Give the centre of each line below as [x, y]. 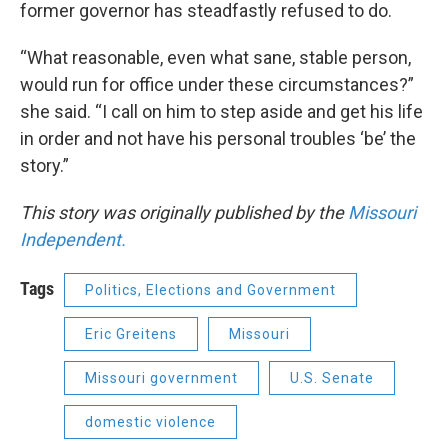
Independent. [73, 239]
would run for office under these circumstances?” [217, 84]
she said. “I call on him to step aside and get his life [221, 111]
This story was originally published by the [184, 212]
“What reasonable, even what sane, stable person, [215, 57]
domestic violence [150, 421]
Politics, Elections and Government [210, 289]
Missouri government [161, 377]
